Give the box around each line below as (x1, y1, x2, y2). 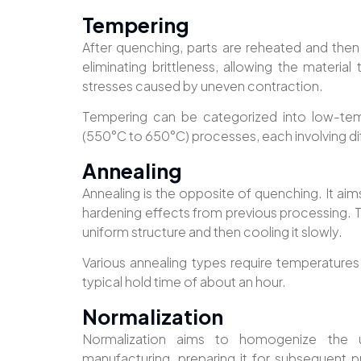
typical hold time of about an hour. (82, 273, 286, 291)
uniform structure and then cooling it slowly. (82, 222, 342, 240)
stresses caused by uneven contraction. (82, 77, 323, 94)
